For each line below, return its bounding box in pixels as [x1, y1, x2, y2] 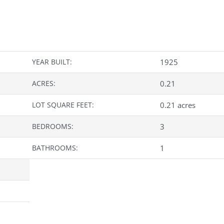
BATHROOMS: [32, 143, 78, 153]
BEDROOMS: [32, 121, 73, 131]
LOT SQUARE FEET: [32, 100, 94, 110]
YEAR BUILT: [32, 57, 72, 67]
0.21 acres [160, 100, 195, 110]
